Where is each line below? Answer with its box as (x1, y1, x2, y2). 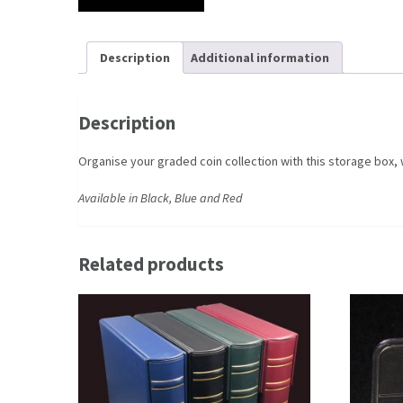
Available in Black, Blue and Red (78, 190, 242, 207)
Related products (78, 252, 224, 277)
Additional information (191, 49, 329, 66)
